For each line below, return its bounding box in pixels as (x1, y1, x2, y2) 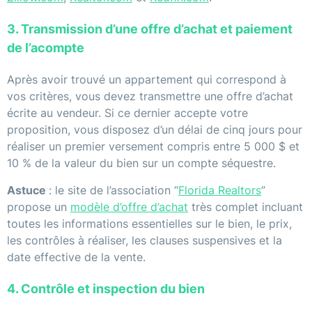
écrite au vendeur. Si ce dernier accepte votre (7, 106, 248, 120)
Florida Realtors (178, 183, 261, 198)
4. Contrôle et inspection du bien (7, 281, 205, 297)
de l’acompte (7, 40, 84, 56)
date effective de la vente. (7, 250, 146, 265)
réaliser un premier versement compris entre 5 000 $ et (7, 139, 299, 154)
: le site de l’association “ (49, 183, 178, 198)
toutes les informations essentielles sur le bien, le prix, (7, 217, 292, 231)
